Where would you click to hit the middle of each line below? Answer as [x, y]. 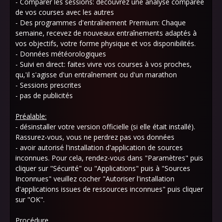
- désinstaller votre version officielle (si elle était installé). [105, 127]
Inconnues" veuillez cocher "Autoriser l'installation [95, 179]
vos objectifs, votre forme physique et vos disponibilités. [106, 43]
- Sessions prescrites [48, 85]
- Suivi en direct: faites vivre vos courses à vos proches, [104, 64]
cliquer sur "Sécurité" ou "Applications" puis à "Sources [103, 168]
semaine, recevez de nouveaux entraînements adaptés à [106, 33]
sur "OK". [30, 199]
